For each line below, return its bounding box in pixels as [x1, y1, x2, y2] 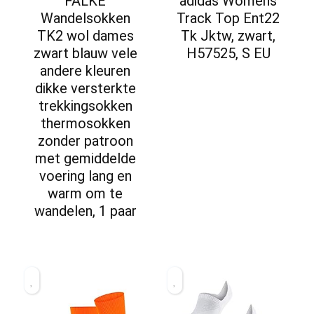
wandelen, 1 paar [34, 202, 137, 219]
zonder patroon [37, 132, 133, 149]
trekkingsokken [38, 97, 132, 114]
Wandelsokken [40, 9, 130, 27]
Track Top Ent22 [177, 9, 280, 27]
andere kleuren [40, 62, 131, 79]
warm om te [48, 184, 123, 202]
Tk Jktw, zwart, [181, 27, 276, 44]
